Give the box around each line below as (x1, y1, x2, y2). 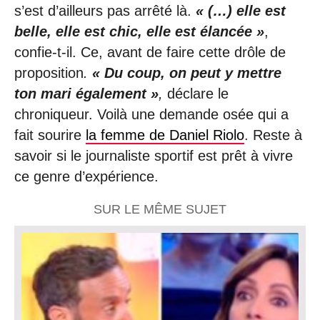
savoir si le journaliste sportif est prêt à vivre (14, 147, 293, 164)
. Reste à (244, 126, 302, 143)
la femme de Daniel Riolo (86, 126, 244, 143)
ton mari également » (14, 85, 159, 101)
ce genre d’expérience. (14, 168, 159, 184)
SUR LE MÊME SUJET (94, 202, 226, 217)
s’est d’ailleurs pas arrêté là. (14, 2, 196, 19)
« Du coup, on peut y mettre (92, 64, 281, 81)
